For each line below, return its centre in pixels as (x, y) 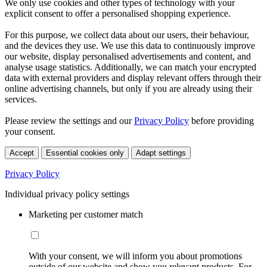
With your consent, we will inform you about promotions (135, 256)
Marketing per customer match (86, 214)
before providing (221, 120)
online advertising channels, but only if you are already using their (128, 88)
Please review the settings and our (69, 120)
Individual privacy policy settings (67, 194)
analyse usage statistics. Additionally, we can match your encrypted (131, 67)
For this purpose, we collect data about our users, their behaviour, (127, 35)
